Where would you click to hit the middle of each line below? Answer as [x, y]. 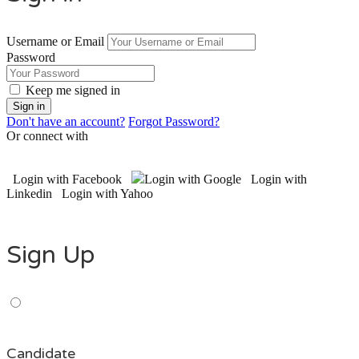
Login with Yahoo [107, 194]
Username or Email [55, 42]
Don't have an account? [66, 122]
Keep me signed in [73, 91]
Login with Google [193, 179]
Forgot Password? [174, 122]
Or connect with [47, 136]
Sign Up [50, 256]
